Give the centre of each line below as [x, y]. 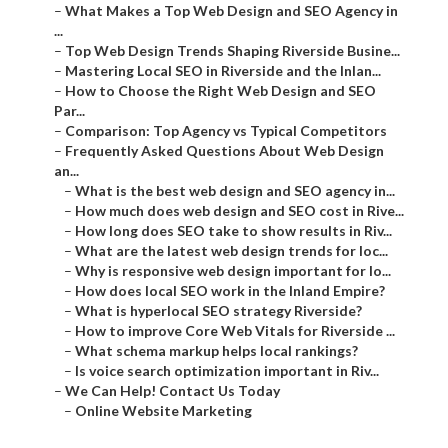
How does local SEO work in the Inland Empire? [230, 291]
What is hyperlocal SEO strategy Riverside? [218, 311]
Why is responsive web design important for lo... [233, 271]
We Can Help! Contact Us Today [172, 391]
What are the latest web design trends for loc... [231, 251]
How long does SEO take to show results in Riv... [233, 231]
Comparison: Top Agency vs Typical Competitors [226, 131]
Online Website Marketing [163, 411]
